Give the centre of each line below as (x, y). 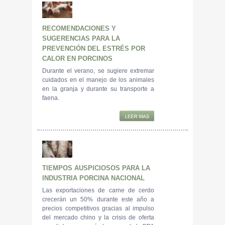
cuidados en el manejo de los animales (98, 80)
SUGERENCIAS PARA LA (81, 38)
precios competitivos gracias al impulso (98, 208)
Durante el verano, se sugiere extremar (98, 71)
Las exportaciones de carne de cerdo (98, 190)
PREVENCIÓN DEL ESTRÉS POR (94, 48)
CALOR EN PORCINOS (77, 58)
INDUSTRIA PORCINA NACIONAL (93, 178)
